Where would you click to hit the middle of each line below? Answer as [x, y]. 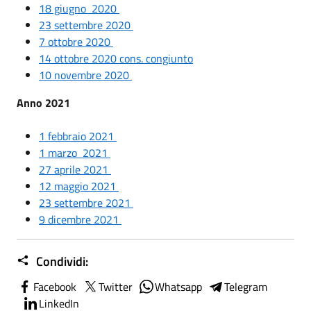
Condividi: [61, 261]
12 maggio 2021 [79, 186]
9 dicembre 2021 [80, 219]
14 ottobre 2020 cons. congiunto [116, 58]
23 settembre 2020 [86, 25]
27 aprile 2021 [75, 169]
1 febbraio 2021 [78, 136]
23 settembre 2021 [86, 202]
